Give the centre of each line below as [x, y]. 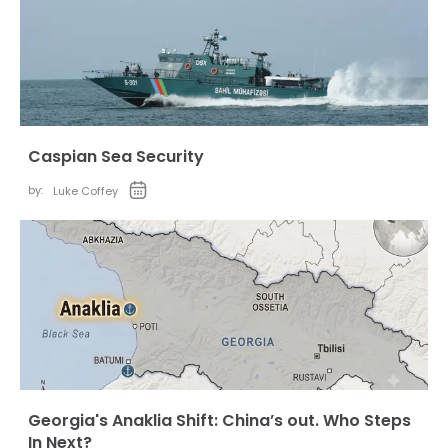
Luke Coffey [85, 191]
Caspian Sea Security [116, 156]
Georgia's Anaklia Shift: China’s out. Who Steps [219, 420]
